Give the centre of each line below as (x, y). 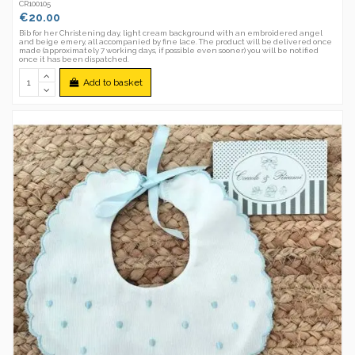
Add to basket (113, 83)
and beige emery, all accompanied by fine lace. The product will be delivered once (176, 42)
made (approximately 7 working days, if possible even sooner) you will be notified (169, 51)
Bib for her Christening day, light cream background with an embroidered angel (171, 33)
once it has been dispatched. (74, 59)
